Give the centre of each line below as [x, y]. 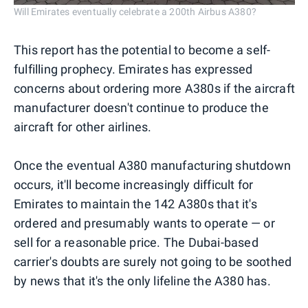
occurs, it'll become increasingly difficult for [134, 184]
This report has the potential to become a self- [142, 49]
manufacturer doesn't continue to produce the [141, 107]
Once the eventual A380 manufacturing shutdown [153, 165]
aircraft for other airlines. [83, 126]
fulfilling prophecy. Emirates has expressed [133, 69]
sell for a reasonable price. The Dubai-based [136, 242]
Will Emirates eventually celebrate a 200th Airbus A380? [135, 11]
